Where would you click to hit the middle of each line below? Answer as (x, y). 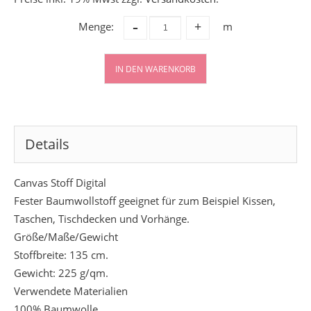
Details (47, 144)
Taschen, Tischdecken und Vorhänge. (101, 219)
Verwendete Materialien (70, 291)
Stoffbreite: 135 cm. (61, 255)
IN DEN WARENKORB (155, 69)
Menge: (96, 27)
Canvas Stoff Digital (60, 183)
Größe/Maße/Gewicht (66, 237)
